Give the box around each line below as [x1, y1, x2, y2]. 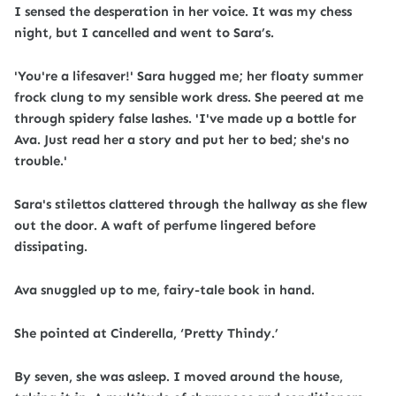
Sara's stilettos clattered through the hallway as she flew [14, 196, 368, 212]
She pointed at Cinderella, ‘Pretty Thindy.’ [14, 325, 278, 341]
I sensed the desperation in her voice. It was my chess [14, 4, 352, 19]
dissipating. [14, 239, 88, 255]
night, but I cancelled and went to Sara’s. [14, 25, 274, 41]
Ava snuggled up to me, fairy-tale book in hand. [14, 282, 315, 298]
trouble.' [14, 153, 67, 169]
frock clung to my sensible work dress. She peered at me [14, 89, 363, 105]
